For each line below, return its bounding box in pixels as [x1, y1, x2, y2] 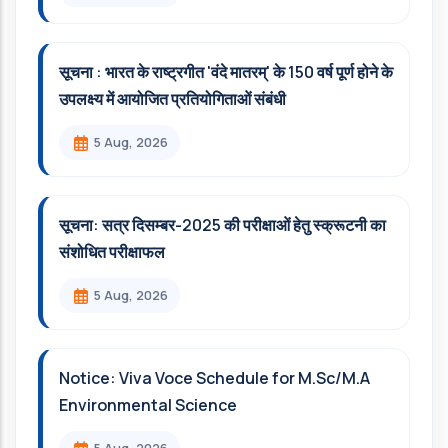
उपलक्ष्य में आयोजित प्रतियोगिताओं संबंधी [59, 88, 286, 111]
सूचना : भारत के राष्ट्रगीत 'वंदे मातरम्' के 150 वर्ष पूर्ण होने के [59, 61, 393, 84]
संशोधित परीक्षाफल [59, 241, 165, 264]
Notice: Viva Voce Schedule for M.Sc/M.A [59, 367, 370, 390]
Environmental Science [59, 394, 237, 417]
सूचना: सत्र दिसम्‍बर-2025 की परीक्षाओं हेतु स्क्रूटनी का [59, 214, 386, 237]
